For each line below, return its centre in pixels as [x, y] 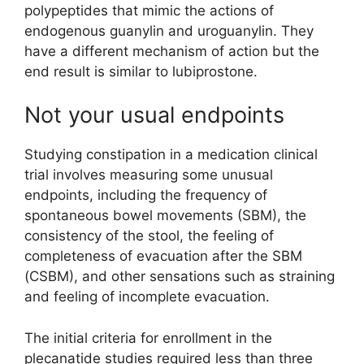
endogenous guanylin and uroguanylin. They [169, 30]
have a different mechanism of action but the [172, 51]
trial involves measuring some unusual [149, 175]
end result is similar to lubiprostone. [141, 71]
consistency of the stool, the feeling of [149, 236]
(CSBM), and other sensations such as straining [180, 277]
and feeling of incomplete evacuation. [147, 297]
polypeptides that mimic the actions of [149, 10]
